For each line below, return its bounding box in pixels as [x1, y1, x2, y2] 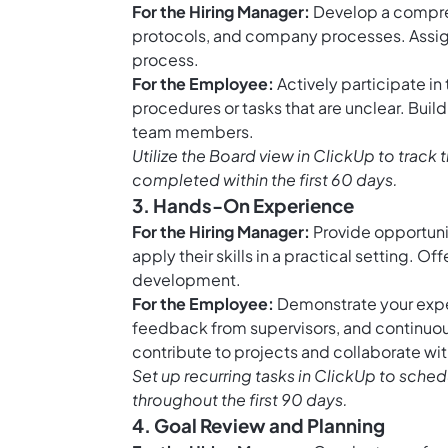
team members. [132, 121, 254, 143]
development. [132, 269, 241, 291]
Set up [132, 365, 184, 387]
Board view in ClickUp [209, 145, 375, 167]
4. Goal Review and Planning [132, 414, 385, 438]
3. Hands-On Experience [132, 194, 354, 218]
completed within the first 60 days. [132, 169, 398, 191]
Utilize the [132, 145, 209, 167]
